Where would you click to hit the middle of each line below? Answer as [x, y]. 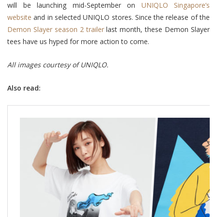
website [19, 17]
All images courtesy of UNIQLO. [58, 64]
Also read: [24, 88]
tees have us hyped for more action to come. [78, 41]
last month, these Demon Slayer [157, 29]
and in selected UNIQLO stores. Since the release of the [121, 17]
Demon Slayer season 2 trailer [56, 29]
